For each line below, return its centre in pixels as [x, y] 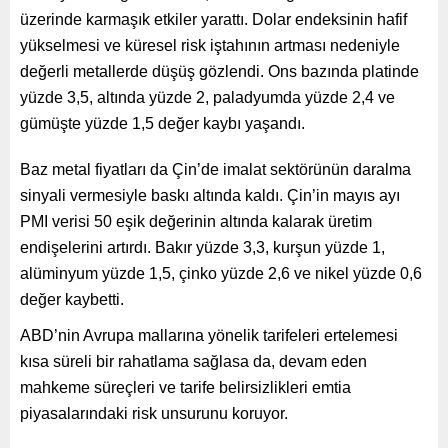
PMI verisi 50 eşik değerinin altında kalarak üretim [196, 221]
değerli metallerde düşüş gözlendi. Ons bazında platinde [219, 71]
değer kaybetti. [72, 299]
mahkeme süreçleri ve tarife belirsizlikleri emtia [185, 387]
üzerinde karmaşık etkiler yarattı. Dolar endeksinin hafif [213, 19]
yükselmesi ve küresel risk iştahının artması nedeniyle [210, 45]
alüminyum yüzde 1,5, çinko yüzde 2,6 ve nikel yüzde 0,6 [221, 273]
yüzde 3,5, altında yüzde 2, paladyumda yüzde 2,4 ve [207, 97]
